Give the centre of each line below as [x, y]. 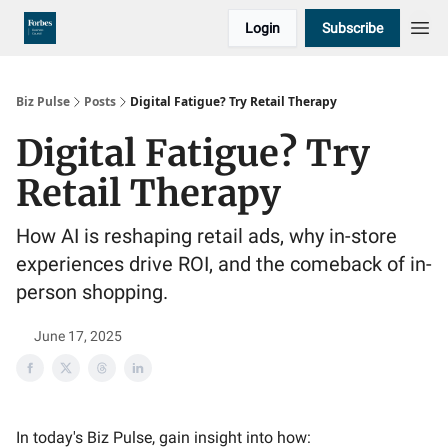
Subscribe [352, 28]
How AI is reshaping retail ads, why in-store [206, 236]
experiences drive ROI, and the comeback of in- [224, 264]
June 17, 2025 [78, 336]
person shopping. [92, 292]
